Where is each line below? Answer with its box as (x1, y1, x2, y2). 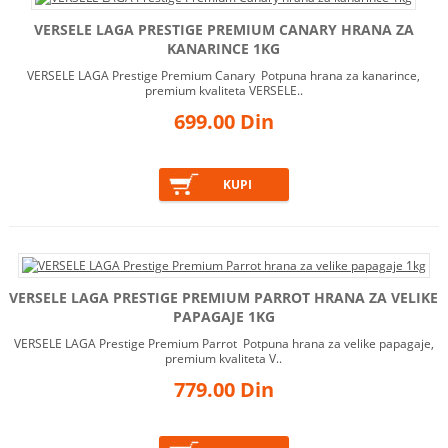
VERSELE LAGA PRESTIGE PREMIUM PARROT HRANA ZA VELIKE (9, 288, 439, 308)
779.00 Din (173, 376, 274, 404)
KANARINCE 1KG (167, 39, 281, 59)
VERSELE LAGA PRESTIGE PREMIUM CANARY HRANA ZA (33, 20, 414, 40)
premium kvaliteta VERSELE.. (144, 82, 303, 100)
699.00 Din (173, 108, 274, 136)
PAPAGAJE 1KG (172, 307, 275, 327)
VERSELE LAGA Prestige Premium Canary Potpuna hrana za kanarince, (27, 67, 421, 85)
